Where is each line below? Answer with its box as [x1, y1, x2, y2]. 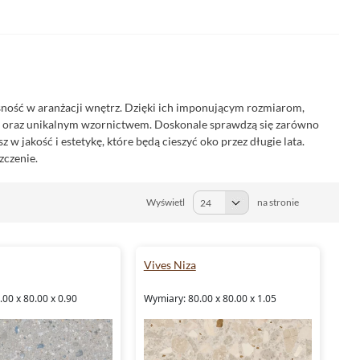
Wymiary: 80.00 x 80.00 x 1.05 [143, 292, 276, 305]
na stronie [257, 196, 299, 208]
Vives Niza [143, 258, 196, 272]
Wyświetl [146, 196, 185, 208]
